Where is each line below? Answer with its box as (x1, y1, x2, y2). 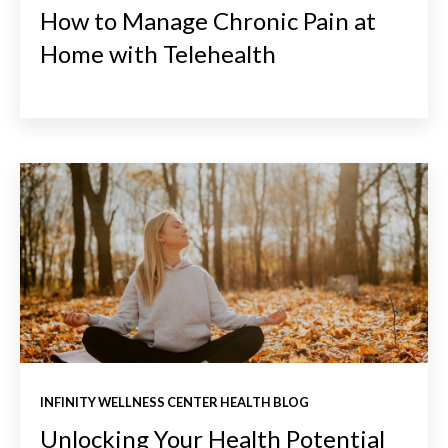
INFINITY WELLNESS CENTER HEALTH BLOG (40, 393, 309, 410)
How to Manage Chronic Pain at (40, 5, 376, 35)
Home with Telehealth (40, 38, 276, 68)
